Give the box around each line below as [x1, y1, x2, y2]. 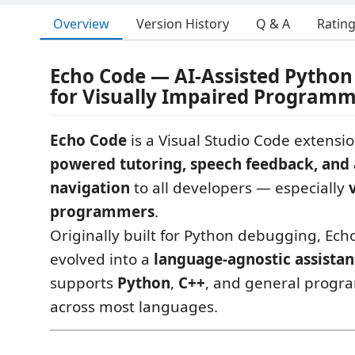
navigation [50, 177, 130, 198]
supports [50, 273, 117, 293]
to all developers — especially [130, 177, 349, 198]
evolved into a [50, 249, 154, 269]
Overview [53, 14, 109, 32]
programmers [50, 201, 155, 222]
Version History [136, 15, 229, 32]
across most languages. [50, 296, 218, 317]
